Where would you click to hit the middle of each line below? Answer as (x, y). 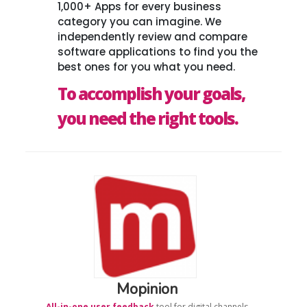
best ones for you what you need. (146, 66)
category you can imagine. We (139, 21)
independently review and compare (152, 36)
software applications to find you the (157, 51)
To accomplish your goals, (151, 93)
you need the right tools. (147, 118)
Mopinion (147, 289)
